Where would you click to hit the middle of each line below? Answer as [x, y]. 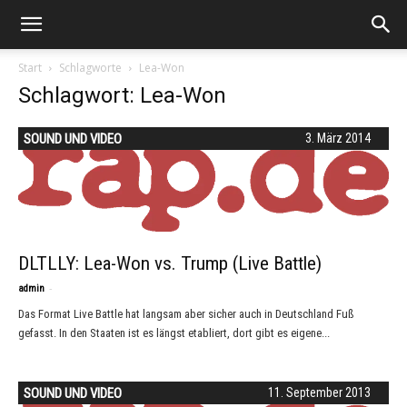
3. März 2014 [338, 138]
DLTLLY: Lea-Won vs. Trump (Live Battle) [170, 263]
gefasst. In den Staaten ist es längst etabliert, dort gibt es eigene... [174, 333]
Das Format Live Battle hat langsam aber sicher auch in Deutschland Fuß [186, 313]
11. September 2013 [319, 392]
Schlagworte [90, 68]
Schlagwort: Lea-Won [122, 95]
